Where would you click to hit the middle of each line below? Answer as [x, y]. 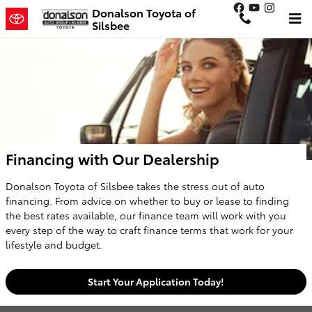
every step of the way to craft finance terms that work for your [149, 230]
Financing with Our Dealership [112, 158]
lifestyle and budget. [54, 244]
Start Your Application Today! [156, 282]
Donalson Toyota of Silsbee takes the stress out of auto [135, 186]
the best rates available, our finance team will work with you [146, 215]
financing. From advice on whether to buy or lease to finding [147, 201]
